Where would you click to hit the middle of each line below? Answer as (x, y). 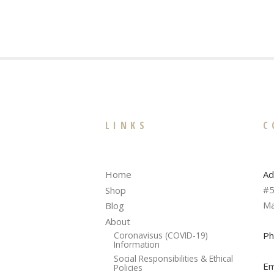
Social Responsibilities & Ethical (173, 259)
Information (136, 245)
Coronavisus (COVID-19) (161, 235)
